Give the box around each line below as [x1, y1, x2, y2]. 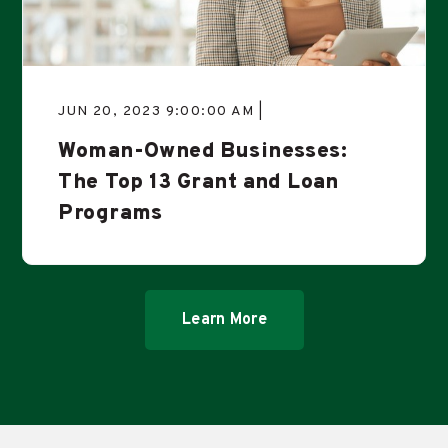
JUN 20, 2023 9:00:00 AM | [58, 103, 264, 121]
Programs [58, 200, 163, 228]
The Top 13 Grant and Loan [58, 169, 339, 197]
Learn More [181, 310, 267, 331]
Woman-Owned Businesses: [58, 138, 348, 166]
